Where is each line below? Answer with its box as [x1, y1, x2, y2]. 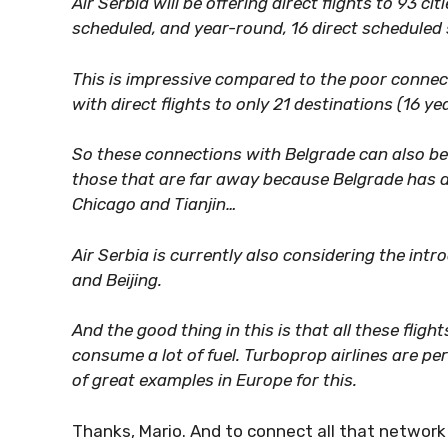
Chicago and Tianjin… [72, 194, 236, 214]
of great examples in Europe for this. [72, 370, 357, 390]
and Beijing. [72, 269, 162, 290]
